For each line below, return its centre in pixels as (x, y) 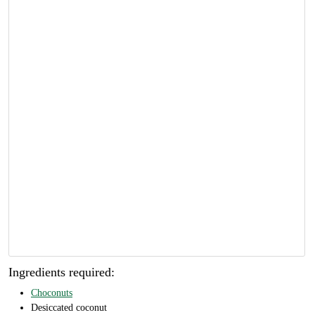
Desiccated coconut (69, 308)
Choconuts (52, 293)
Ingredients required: (62, 272)
